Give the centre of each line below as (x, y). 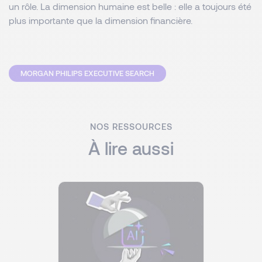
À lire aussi (131, 148)
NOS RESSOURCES (131, 126)
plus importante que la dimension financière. (102, 20)
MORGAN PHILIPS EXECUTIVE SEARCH (87, 73)
